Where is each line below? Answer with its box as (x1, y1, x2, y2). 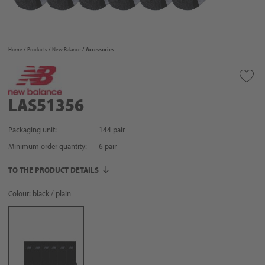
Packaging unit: (8, 124, 57, 135)
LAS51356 (8, 93, 84, 116)
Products (27, 46, 47, 53)
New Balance (52, 46, 81, 53)
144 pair (99, 124, 125, 135)
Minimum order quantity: (8, 141, 87, 151)
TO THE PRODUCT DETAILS (8, 164, 99, 175)
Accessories (86, 46, 114, 53)
